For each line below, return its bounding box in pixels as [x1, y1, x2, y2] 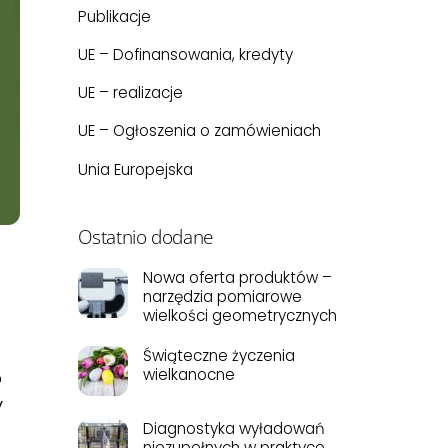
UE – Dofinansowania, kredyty [77, 44, 293, 66]
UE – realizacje [77, 82, 183, 104]
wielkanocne [142, 364, 235, 386]
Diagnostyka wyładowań [142, 418, 325, 440]
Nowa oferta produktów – [142, 267, 332, 289]
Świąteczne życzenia [142, 345, 295, 367]
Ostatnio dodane [77, 224, 213, 251]
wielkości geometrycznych [142, 305, 337, 327]
